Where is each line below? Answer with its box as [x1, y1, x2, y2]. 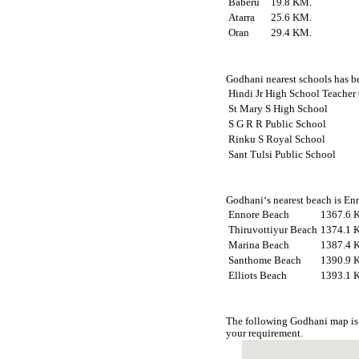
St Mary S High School [228, 103, 329, 115]
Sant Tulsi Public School [228, 148, 337, 160]
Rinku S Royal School [228, 133, 326, 145]
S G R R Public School [228, 118, 327, 130]
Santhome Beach [228, 254, 302, 266]
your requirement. [226, 327, 304, 339]
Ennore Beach [228, 208, 290, 220]
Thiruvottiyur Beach [228, 224, 318, 236]
